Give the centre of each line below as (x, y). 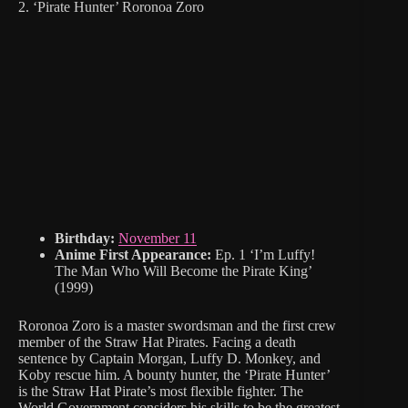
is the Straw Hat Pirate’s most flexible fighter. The (161, 392)
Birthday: (87, 239)
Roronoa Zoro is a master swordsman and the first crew (177, 326)
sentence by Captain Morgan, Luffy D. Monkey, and (169, 359)
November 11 (158, 239)
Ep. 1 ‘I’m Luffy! (263, 255)
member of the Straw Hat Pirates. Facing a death (157, 342)
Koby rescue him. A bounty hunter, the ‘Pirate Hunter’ (174, 375)
